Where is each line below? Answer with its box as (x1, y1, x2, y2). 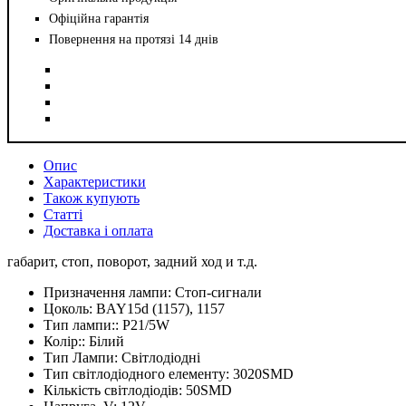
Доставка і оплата (43, 222, 153, 238)
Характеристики (43, 173, 146, 189)
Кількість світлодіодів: (43, 382, 186, 398)
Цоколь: (43, 300, 96, 316)
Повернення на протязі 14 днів (49, 32, 218, 46)
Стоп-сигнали (175, 284, 262, 300)
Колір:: (43, 333, 89, 349)
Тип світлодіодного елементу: (43, 365, 233, 382)
